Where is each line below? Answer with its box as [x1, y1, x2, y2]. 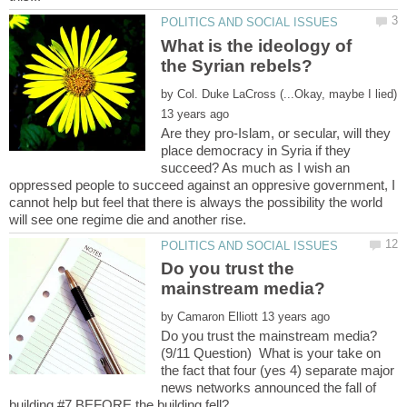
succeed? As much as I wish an [161, 159, 351, 175]
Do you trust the [161, 258, 295, 278]
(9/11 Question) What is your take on [161, 344, 382, 361]
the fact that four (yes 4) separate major [161, 362, 395, 378]
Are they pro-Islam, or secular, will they [161, 124, 392, 141]
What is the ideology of [161, 35, 352, 55]
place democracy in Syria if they [161, 142, 352, 158]
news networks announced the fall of [161, 379, 377, 395]
